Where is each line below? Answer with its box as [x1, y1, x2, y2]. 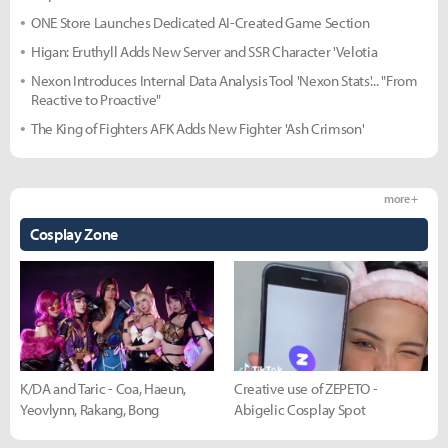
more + [383, 191, 418, 207]
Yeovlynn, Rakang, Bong [20, 399, 159, 419]
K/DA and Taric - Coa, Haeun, [20, 378, 187, 398]
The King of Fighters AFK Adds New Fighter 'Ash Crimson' [31, 119, 365, 139]
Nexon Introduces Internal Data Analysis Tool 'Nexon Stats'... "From [31, 71, 418, 91]
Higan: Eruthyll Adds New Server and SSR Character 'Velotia [31, 42, 378, 62]
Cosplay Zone [30, 224, 119, 245]
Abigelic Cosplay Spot [234, 399, 366, 419]
